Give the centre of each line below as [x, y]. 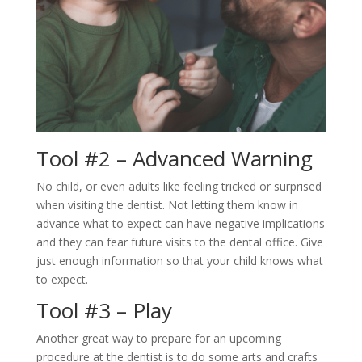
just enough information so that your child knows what [179, 260]
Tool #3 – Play [104, 310]
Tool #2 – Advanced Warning [174, 158]
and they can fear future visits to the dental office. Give [179, 242]
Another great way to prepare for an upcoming [158, 338]
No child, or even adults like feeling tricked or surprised [179, 186]
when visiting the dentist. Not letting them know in [167, 204]
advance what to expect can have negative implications [180, 223]
